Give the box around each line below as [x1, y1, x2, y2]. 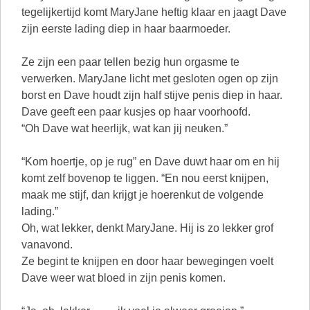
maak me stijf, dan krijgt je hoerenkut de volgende [21, 189, 264, 201]
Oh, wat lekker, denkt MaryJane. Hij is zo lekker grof [21, 222, 273, 234]
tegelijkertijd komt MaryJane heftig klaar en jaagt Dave [21, 6, 286, 18]
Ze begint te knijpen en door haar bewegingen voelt [21, 255, 273, 267]
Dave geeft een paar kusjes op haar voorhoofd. [21, 106, 250, 118]
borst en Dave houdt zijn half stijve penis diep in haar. [21, 89, 282, 101]
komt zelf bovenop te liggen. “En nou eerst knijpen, [21, 172, 268, 184]
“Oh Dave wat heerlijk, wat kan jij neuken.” [21, 122, 228, 134]
